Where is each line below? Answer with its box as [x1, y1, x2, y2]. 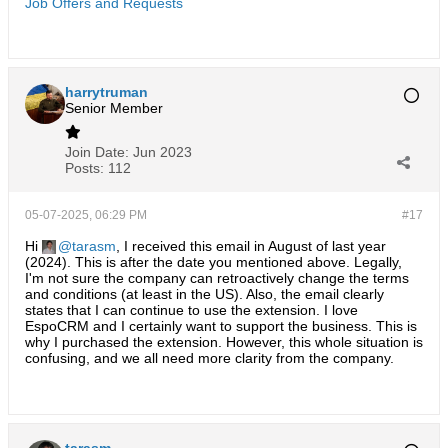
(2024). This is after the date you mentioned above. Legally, [25, 254, 402, 270]
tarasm [72, 238, 116, 254]
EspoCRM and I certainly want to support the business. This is [25, 318, 417, 334]
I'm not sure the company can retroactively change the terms [25, 270, 409, 286]
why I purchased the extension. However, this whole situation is [25, 334, 423, 350]
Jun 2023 [133, 144, 192, 160]
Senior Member [65, 100, 163, 116]
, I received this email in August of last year [116, 238, 386, 254]
